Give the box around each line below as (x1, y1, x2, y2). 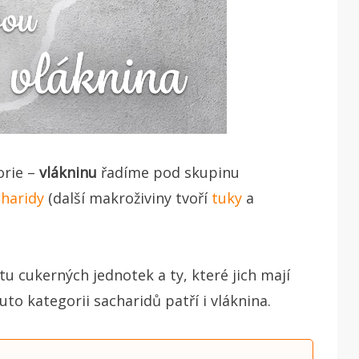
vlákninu (39, 162, 97, 182)
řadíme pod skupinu (97, 162, 240, 182)
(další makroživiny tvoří (44, 188, 212, 208)
